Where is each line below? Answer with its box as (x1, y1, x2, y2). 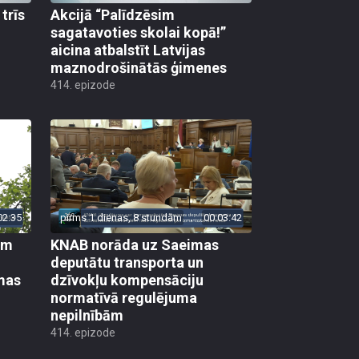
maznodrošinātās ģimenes (50, 59, 227, 77)
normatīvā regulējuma (50, 288, 197, 306)
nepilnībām (50, 306, 123, 324)
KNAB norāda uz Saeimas (50, 236, 219, 253)
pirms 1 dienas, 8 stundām (60, 211, 182, 224)
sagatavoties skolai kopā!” (50, 24, 226, 42)
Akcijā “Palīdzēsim (50, 6, 175, 24)
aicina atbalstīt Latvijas (50, 42, 205, 59)
